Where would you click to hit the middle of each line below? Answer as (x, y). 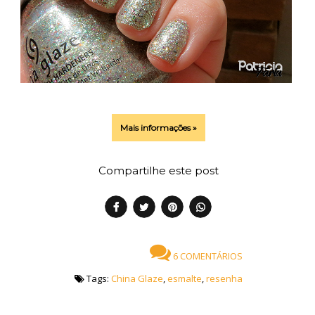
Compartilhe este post (158, 170)
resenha (224, 279)
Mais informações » (158, 128)
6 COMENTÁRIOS (206, 256)
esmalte (184, 279)
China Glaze (137, 279)
